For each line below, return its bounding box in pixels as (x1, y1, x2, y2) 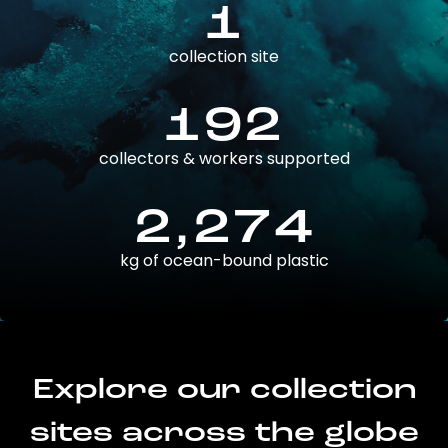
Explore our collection (32, 376, 416, 406)
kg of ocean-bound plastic (119, 249, 329, 273)
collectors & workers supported (98, 147, 350, 171)
